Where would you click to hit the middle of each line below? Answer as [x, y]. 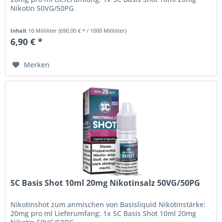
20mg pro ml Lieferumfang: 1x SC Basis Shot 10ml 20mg [104, 213]
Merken [37, 64]
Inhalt [20, 30]
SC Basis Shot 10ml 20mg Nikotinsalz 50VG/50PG [106, 183]
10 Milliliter [44, 30]
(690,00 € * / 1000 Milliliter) [93, 30]
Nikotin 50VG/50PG [42, 8]
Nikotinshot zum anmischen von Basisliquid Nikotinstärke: [108, 204]
